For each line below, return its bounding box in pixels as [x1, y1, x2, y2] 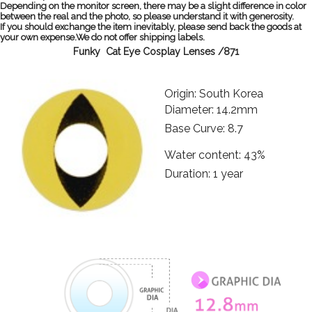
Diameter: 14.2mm [164, 103, 258, 117]
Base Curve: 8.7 [164, 122, 243, 136]
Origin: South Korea [164, 87, 263, 101]
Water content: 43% [164, 148, 265, 162]
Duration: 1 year [164, 167, 243, 181]
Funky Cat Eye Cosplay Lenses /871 [73, 46, 239, 58]
